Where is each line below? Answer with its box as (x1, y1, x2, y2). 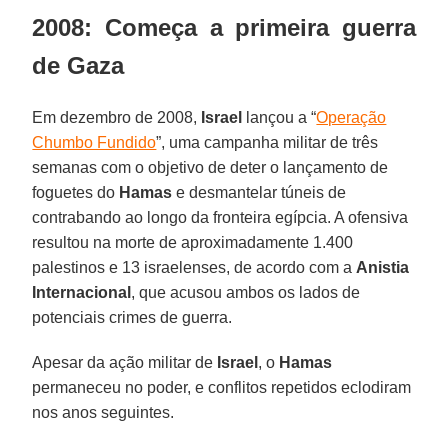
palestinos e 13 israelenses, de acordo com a (32, 258, 357, 276)
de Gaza (32, 51, 125, 79)
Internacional (32, 283, 132, 301)
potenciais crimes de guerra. (32, 308, 233, 326)
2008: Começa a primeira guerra (32, 13, 416, 41)
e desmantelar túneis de (172, 183, 347, 201)
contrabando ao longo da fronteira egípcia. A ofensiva (32, 208, 409, 226)
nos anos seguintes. (32, 403, 175, 421)
